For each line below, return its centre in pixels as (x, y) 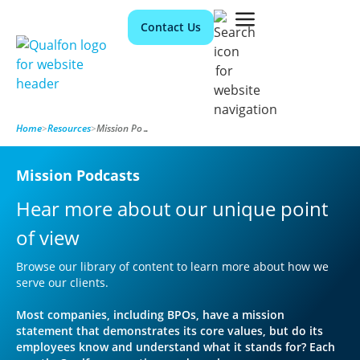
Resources (69, 128)
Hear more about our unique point (172, 209)
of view (48, 237)
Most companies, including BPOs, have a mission (150, 315)
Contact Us (170, 27)
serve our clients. (62, 282)
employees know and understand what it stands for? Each (176, 347)
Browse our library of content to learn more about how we (172, 266)
